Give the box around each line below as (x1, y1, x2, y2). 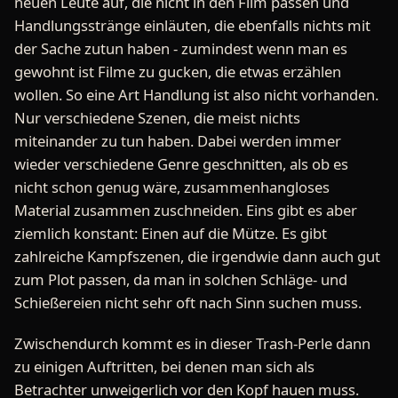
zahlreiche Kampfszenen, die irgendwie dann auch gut (14, 246, 380, 267)
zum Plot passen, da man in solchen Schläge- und (14, 269, 347, 291)
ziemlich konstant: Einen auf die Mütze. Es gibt (14, 223, 327, 244)
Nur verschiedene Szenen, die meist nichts (14, 107, 300, 129)
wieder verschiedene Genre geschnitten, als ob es (14, 154, 348, 175)
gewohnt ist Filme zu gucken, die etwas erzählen (14, 61, 341, 83)
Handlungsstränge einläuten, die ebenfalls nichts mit (14, 15, 370, 36)
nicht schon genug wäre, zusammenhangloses (14, 177, 330, 198)
